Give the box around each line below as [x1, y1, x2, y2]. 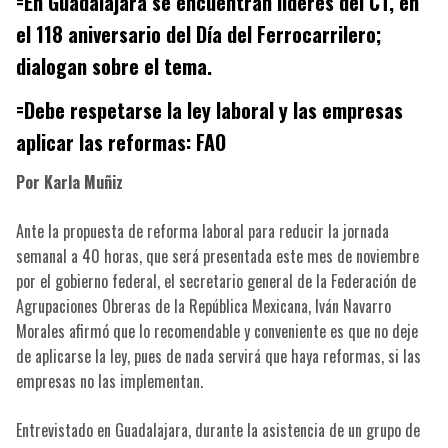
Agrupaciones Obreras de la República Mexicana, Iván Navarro [15, 294, 391, 319]
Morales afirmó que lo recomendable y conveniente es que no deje [15, 319, 418, 344]
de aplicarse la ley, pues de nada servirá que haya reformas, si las [15, 344, 421, 369]
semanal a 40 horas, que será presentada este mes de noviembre [15, 244, 419, 269]
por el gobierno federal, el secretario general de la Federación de [15, 269, 416, 294]
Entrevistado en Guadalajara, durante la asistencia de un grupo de [15, 418, 420, 443]
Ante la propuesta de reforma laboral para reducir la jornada [15, 219, 389, 244]
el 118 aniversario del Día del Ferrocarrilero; [15, 19, 382, 50]
